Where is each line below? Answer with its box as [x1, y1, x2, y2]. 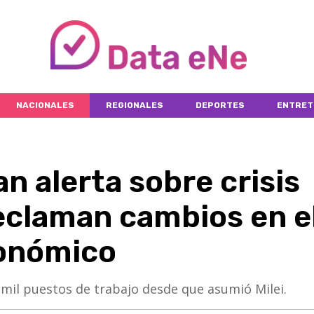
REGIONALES [106, 100, 164, 110]
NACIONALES [15, 100, 74, 110]
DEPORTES [195, 100, 245, 110]
